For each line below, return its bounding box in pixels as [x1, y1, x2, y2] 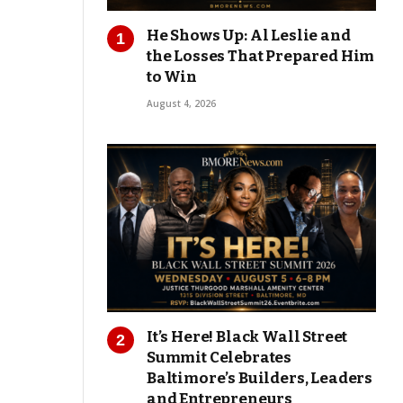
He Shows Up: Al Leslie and [147, 26, 351, 46]
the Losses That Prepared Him [147, 47, 375, 67]
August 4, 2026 [147, 97, 216, 111]
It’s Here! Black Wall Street [147, 327, 348, 347]
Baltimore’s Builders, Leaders [147, 369, 373, 389]
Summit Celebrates [147, 348, 292, 368]
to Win [147, 67, 197, 87]
